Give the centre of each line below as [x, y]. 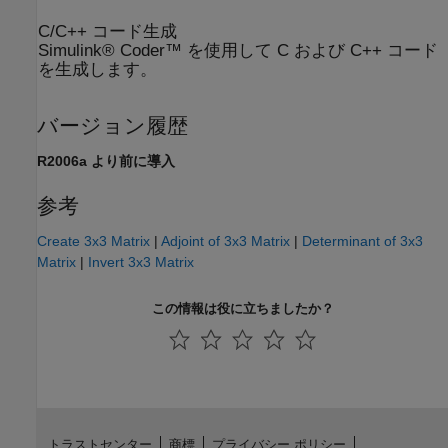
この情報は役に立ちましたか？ [242, 308]
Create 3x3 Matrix [93, 240]
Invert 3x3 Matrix [141, 261]
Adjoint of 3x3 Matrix [225, 240]
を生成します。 [97, 70]
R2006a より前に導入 [106, 160]
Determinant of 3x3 [362, 240]
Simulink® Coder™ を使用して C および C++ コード [238, 51]
